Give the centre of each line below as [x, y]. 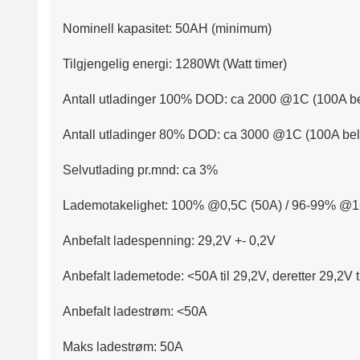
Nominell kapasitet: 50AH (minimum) [167, 29]
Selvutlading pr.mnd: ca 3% [140, 170]
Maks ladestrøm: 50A [123, 347]
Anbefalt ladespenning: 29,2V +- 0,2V [169, 241]
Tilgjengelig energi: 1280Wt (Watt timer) [175, 64]
